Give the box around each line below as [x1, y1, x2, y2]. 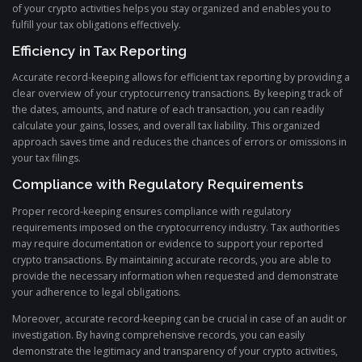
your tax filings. [12, 151, 81, 166]
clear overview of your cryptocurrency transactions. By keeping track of [12, 86, 343, 101]
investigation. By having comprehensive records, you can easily [12, 327, 305, 342]
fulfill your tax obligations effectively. [12, 18, 181, 32]
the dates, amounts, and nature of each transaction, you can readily [12, 103, 324, 117]
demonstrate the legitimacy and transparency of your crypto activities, [12, 343, 338, 358]
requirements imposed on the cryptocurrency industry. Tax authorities [12, 220, 339, 234]
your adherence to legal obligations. [12, 284, 181, 299]
